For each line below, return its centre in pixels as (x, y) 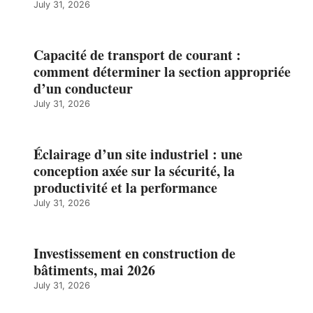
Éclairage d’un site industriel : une (138, 154)
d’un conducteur (83, 89)
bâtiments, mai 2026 (94, 270)
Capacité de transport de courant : (137, 55)
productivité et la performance (125, 188)
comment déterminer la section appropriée (162, 72)
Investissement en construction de (134, 254)
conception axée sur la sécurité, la (134, 171)
